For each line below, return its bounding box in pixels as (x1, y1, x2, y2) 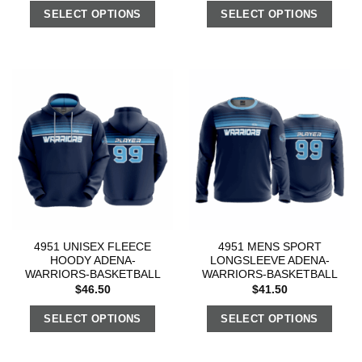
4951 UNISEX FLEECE (34, 241, 151, 254)
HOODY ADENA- (49, 255, 136, 267)
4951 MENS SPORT (217, 241, 322, 254)
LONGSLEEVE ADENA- (209, 255, 330, 267)
